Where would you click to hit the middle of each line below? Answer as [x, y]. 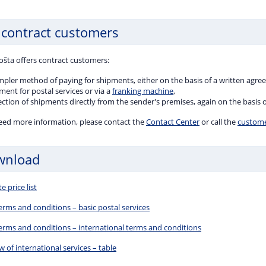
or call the [218, 122]
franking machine [143, 91]
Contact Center [173, 122]
